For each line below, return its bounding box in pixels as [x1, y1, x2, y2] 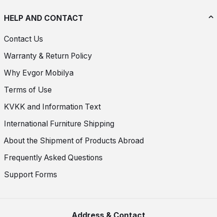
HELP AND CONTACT [4, 13, 83, 23]
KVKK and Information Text [4, 102, 101, 112]
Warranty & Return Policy [4, 51, 92, 61]
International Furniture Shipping [4, 119, 114, 129]
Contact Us [4, 34, 43, 44]
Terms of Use [4, 85, 52, 95]
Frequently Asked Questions [4, 153, 103, 163]
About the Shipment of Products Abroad [4, 136, 144, 146]
